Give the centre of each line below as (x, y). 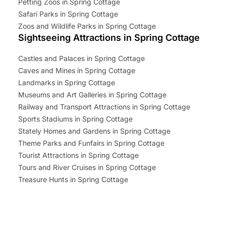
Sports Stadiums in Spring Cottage (75, 119)
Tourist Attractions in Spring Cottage (78, 155)
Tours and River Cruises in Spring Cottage (87, 167)
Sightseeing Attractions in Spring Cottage (109, 38)
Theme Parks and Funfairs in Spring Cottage (91, 143)
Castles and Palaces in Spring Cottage (81, 59)
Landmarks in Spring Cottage (67, 83)
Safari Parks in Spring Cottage (68, 14)
